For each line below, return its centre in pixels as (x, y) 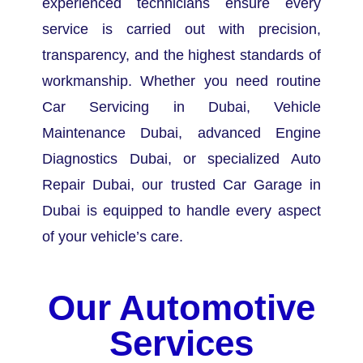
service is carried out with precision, (181, 30)
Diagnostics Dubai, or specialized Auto (181, 159)
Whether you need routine (231, 81)
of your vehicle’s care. (115, 237)
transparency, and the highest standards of (181, 56)
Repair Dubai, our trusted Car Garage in (181, 185)
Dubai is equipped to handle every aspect (181, 211)
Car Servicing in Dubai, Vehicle (181, 107)
